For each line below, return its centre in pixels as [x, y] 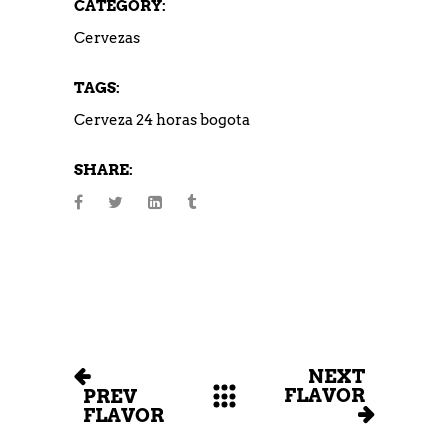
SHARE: [103, 169]
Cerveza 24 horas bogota [162, 119]
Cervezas [107, 37]
